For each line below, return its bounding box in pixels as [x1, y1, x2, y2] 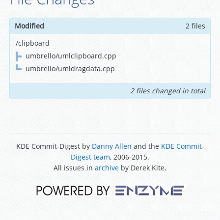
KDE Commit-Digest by [16, 141, 92, 151]
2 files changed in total [130, 85, 206, 95]
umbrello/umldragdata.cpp [25, 63, 115, 73]
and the [131, 141, 161, 151]
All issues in [54, 163, 95, 172]
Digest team [71, 152, 110, 162]
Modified [14, 21, 44, 30]
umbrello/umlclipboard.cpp [25, 51, 116, 60]
